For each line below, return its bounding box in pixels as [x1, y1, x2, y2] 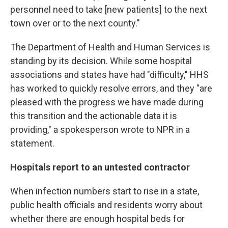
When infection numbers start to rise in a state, [10, 186, 199, 196]
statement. [10, 138, 54, 149]
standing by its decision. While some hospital [10, 55, 192, 66]
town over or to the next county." [10, 18, 140, 28]
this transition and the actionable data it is [10, 110, 177, 121]
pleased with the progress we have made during [10, 97, 204, 107]
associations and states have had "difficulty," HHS [10, 69, 209, 80]
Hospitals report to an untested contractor [10, 162, 190, 173]
